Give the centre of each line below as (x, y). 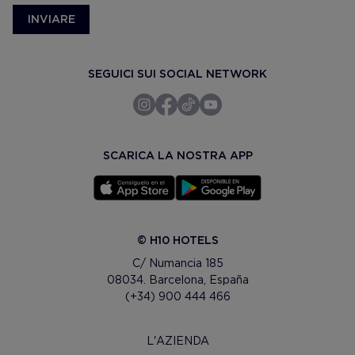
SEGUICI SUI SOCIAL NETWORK (177, 73)
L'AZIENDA (177, 341)
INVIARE (51, 19)
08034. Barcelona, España (177, 279)
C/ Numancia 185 (177, 263)
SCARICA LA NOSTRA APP (177, 155)
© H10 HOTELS (177, 240)
